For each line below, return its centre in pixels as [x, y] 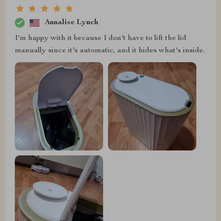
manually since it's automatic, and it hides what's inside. [110, 51]
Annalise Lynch [71, 22]
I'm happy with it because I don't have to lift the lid [101, 39]
